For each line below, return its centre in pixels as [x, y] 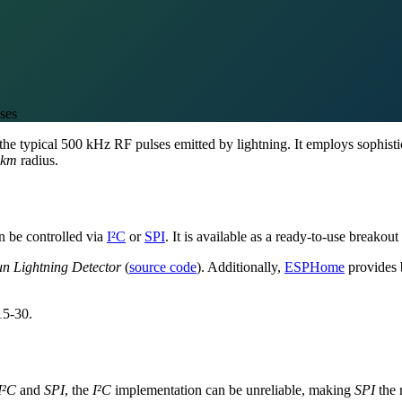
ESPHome [315, 267]
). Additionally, [240, 267]
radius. [38, 160]
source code [163, 267]
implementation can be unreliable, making [233, 389]
